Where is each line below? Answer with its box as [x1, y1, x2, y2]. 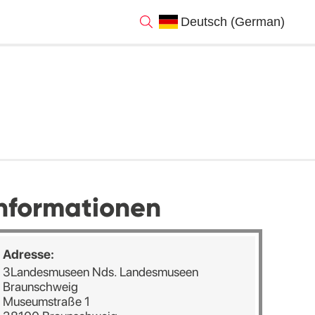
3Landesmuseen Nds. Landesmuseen [2, 264, 198, 279]
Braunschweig [2, 279, 78, 294]
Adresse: [2, 247, 54, 262]
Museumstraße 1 [2, 294, 90, 309]
